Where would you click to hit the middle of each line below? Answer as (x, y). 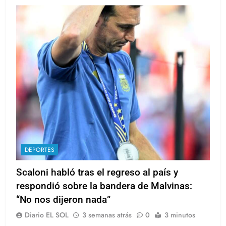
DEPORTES (40, 150)
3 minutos (180, 215)
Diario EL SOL (47, 215)
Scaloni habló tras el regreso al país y (97, 172)
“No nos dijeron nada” (63, 199)
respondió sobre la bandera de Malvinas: (104, 186)
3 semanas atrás (107, 215)
